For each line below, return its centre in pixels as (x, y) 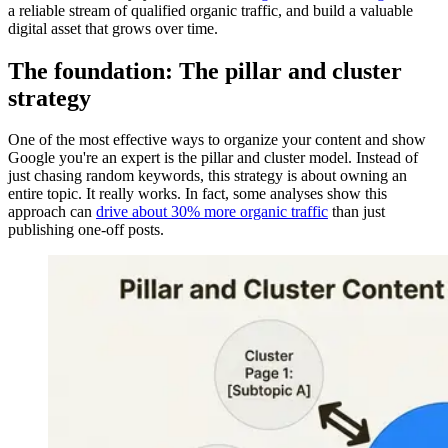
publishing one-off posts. (86, 230)
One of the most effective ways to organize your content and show (217, 140)
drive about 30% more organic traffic (212, 212)
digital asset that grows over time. (113, 28)
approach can (52, 212)
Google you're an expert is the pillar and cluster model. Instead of (213, 158)
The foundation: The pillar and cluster (205, 70)
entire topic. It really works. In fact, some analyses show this (197, 194)
